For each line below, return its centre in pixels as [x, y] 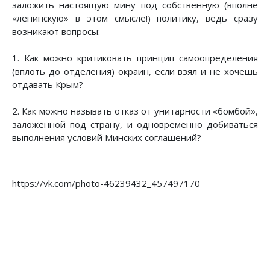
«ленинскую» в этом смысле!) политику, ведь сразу [135, 18]
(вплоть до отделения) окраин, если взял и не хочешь [135, 71]
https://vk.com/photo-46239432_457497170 [106, 183]
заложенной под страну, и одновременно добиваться [135, 124]
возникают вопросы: [56, 31]
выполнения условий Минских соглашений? [107, 137]
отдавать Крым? [48, 84]
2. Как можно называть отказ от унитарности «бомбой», [135, 111]
